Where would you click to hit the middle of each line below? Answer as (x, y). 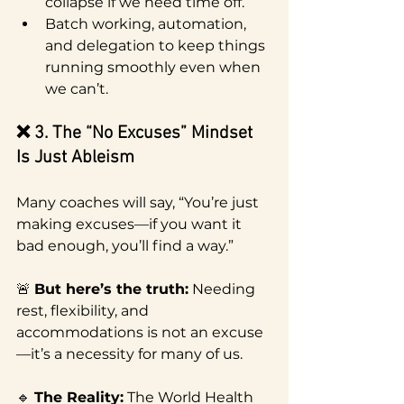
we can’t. (77, 88)
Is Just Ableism (75, 157)
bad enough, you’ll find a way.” (125, 245)
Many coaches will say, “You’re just (139, 202)
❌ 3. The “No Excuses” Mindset (137, 133)
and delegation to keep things (157, 45)
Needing (224, 289)
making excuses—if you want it (131, 224)
